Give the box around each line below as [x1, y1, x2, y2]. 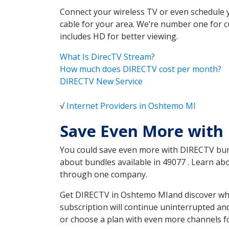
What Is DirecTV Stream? [60, 51, 155, 63]
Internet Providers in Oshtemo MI [66, 100, 196, 112]
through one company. [60, 169, 147, 180]
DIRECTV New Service [60, 76, 143, 87]
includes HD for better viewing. [60, 31, 178, 42]
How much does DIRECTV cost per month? [60, 63, 221, 75]
